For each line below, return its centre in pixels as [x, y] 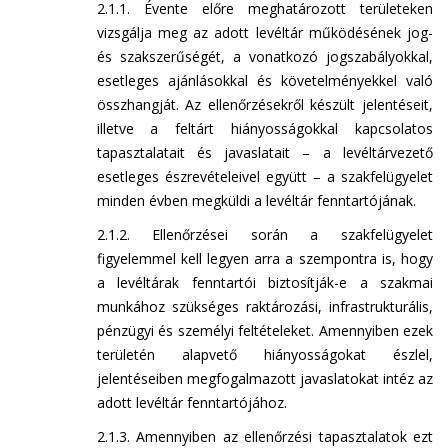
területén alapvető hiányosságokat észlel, [264, 354]
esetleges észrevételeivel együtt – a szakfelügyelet [264, 176]
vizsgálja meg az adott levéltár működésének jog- [264, 32]
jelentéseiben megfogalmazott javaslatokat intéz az [264, 378]
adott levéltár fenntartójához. [191, 402]
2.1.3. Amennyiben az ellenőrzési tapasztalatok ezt [264, 436]
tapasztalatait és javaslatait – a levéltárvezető [264, 152]
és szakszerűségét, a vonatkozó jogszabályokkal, [264, 56]
